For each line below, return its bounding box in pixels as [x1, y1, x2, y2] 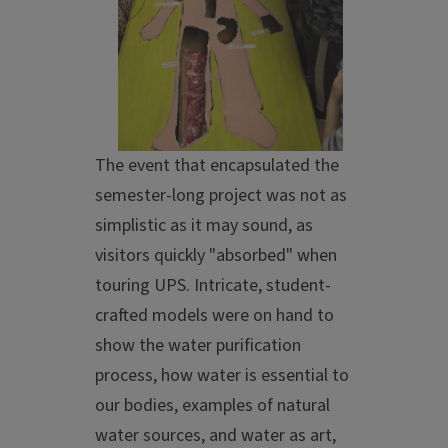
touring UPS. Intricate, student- [95, 273, 331, 299]
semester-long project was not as [95, 183, 347, 209]
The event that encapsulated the [95, 153, 339, 179]
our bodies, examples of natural [95, 393, 330, 419]
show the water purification [95, 333, 301, 359]
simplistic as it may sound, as [95, 213, 313, 239]
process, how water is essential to [95, 363, 349, 389]
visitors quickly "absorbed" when [95, 243, 337, 269]
